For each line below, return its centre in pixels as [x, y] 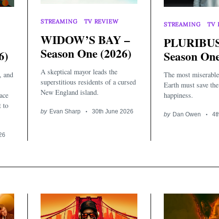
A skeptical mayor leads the [79, 72]
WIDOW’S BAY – [85, 39]
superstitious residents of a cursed [88, 82]
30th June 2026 [113, 111]
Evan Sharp [65, 111]
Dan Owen [186, 114]
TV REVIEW [101, 22]
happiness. [178, 95]
